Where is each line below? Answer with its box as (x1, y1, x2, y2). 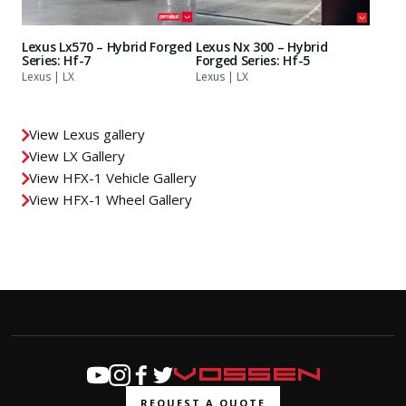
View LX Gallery (29, 147, 125, 165)
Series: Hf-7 (22, 52, 92, 69)
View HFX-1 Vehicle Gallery (29, 169, 197, 187)
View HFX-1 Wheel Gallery (29, 190, 192, 208)
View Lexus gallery (29, 125, 145, 143)
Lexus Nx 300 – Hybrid (196, 38, 328, 55)
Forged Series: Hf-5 (196, 52, 310, 69)
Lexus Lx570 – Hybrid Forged (22, 38, 192, 55)
